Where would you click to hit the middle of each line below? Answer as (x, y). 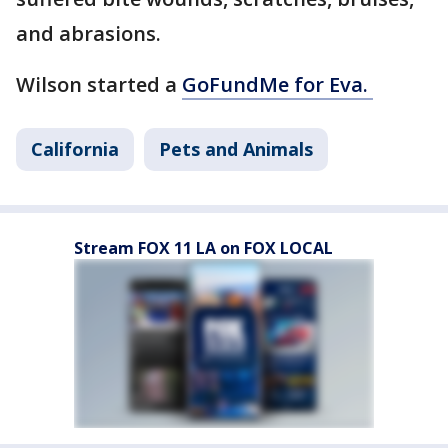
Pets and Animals (236, 149)
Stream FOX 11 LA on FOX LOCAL (203, 248)
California (75, 149)
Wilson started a (99, 84)
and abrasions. (91, 33)
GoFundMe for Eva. (277, 84)
